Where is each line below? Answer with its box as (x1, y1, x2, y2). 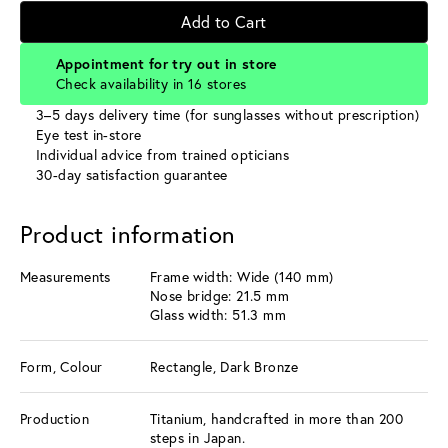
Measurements (20, 266, 111, 286)
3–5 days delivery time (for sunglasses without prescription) (36, 104, 419, 124)
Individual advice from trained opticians (36, 144, 289, 164)
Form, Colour (20, 356, 103, 376)
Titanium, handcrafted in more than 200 (150, 408, 404, 428)
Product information (20, 217, 236, 250)
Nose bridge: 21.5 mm (150, 285, 289, 305)
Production (20, 408, 89, 428)
